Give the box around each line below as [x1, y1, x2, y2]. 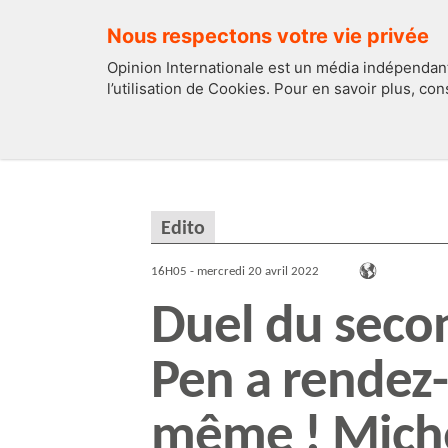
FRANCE [353, 122, 417, 142]
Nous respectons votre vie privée [107, 24, 429, 48]
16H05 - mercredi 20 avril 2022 [151, 265, 319, 279]
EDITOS [193, 122, 249, 142]
